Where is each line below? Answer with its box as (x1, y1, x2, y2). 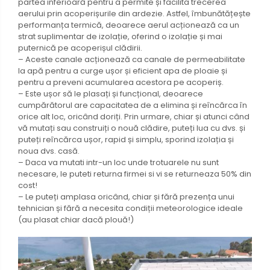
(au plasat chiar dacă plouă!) (18, 213, 134, 225)
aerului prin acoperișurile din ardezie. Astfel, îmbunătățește (18, 7, 251, 19)
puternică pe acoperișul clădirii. (18, 42, 142, 54)
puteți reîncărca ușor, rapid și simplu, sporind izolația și (18, 133, 234, 145)
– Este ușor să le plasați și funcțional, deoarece (18, 87, 203, 99)
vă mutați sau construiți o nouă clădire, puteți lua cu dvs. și (18, 122, 245, 134)
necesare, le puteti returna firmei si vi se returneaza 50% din (18, 168, 251, 180)
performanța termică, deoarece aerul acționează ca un (18, 19, 239, 31)
